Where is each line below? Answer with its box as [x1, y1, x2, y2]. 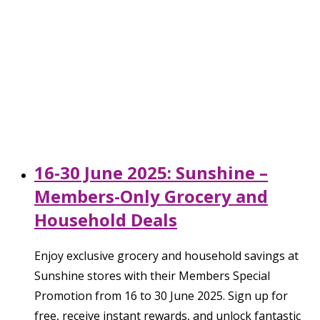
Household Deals [34, 207, 177, 231]
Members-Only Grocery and [34, 184, 268, 208]
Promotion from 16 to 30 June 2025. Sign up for [34, 287, 288, 304]
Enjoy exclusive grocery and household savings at [34, 247, 299, 264]
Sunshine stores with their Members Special [34, 267, 270, 284]
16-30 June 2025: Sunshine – [34, 160, 268, 184]
